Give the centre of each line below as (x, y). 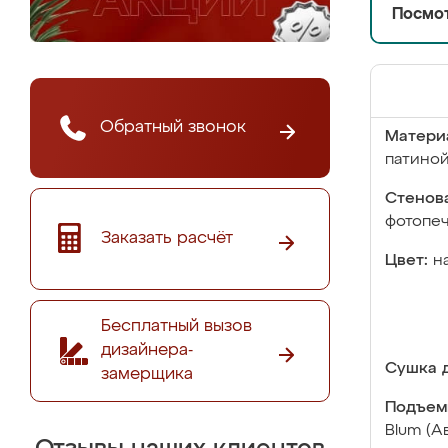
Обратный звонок (173, 127)
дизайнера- (147, 350)
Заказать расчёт (167, 238)
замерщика (147, 374)
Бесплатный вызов (176, 326)
